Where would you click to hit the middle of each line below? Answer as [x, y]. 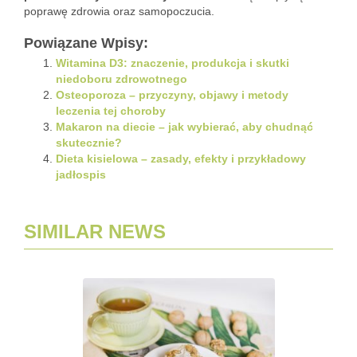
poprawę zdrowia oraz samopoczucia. [119, 11]
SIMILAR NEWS [95, 231]
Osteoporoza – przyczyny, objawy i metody [172, 95]
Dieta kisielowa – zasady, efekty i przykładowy [181, 159]
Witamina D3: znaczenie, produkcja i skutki [173, 63]
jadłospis [81, 175]
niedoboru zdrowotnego [122, 79]
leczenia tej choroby [111, 111]
